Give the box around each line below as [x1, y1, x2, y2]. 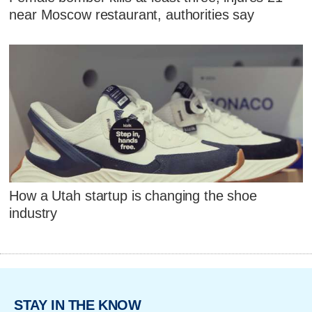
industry [9, 205, 58, 221]
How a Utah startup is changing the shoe [9, 188, 257, 204]
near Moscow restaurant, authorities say [9, 7, 254, 23]
